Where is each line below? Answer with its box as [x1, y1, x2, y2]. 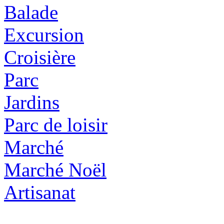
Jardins [4, 91, 59, 113]
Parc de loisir [4, 113, 107, 135]
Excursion [4, 23, 84, 45]
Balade [4, 1, 58, 23]
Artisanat [4, 181, 75, 203]
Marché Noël [4, 158, 106, 180]
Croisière [4, 46, 75, 68]
